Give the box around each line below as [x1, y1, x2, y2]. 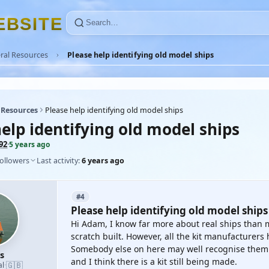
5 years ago [9, 139, 50, 150]
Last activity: [37, 155, 82, 166]
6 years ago [82, 155, 124, 166]
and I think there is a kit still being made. [71, 256, 237, 267]
